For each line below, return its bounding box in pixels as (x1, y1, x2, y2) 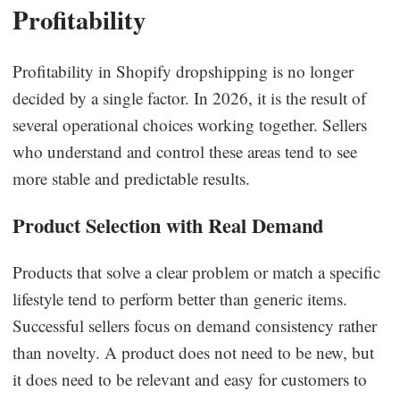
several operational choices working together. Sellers (12, 112, 368, 136)
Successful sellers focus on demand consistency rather (12, 313, 378, 337)
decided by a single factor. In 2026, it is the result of (12, 86, 367, 109)
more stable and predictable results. (12, 166, 251, 189)
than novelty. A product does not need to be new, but (12, 340, 375, 363)
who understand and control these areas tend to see (12, 139, 358, 162)
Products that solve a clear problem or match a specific (12, 260, 381, 283)
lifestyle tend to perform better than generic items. (12, 287, 348, 310)
